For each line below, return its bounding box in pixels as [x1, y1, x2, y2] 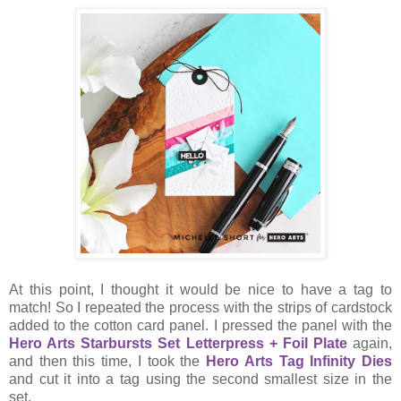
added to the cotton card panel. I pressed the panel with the [9, 318, 392, 334]
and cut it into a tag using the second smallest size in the [9, 371, 392, 388]
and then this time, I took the [9, 354, 207, 370]
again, [346, 336, 392, 352]
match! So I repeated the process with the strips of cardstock [9, 300, 392, 316]
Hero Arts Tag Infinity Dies [206, 354, 393, 370]
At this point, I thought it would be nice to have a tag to [9, 282, 392, 298]
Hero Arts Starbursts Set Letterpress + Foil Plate [9, 336, 347, 352]
